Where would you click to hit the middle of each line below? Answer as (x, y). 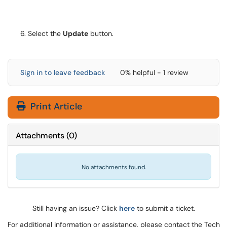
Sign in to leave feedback (63, 72)
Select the (45, 33)
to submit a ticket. (165, 208)
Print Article (55, 106)
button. (101, 33)
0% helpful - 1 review (154, 72)
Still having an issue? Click (75, 208)
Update (75, 33)
